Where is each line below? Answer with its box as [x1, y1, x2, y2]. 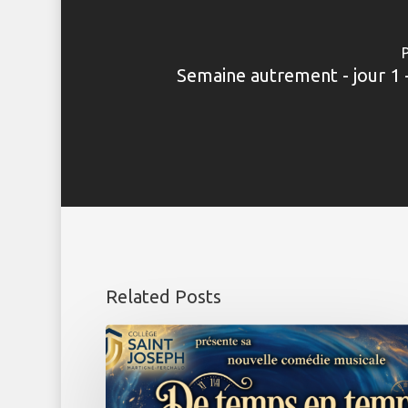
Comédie [104, 324, 155, 340]
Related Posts [105, 285, 221, 307]
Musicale [104, 342, 156, 358]
